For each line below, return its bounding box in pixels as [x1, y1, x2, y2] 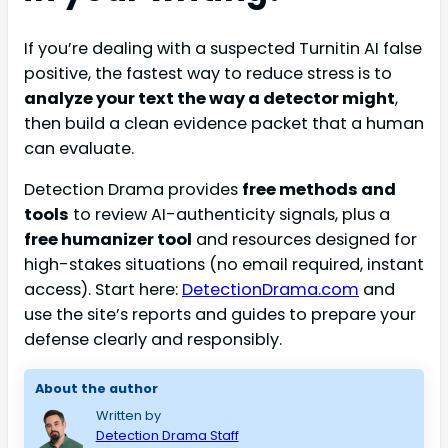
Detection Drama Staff [95, 426, 239, 446]
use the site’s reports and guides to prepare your [24, 303, 416, 327]
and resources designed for [192, 228, 417, 252]
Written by [95, 406, 161, 426]
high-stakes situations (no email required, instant [24, 253, 424, 277]
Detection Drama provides [24, 178, 242, 202]
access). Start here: [24, 278, 182, 302]
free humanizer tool [24, 228, 192, 252]
